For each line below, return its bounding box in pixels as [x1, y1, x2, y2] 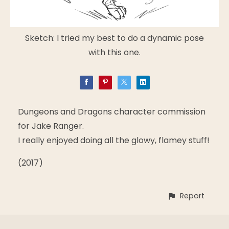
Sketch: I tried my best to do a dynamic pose [25, 32, 204, 44]
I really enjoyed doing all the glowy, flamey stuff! [18, 134, 210, 146]
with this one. [88, 46, 141, 58]
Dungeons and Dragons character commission [18, 105, 205, 118]
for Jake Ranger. [18, 120, 84, 132]
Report [180, 190, 204, 201]
